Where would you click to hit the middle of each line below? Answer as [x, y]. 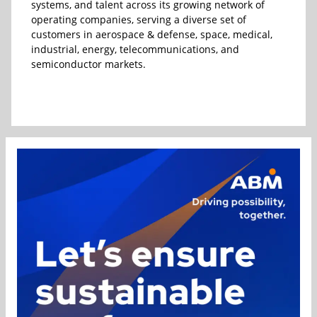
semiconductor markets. [88, 64]
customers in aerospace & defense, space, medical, [152, 35]
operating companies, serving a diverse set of [139, 20]
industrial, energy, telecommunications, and [135, 50]
